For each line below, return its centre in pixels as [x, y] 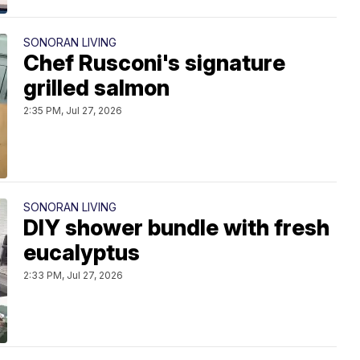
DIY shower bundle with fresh [176, 227]
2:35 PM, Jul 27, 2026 [73, 110]
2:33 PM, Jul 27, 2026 [73, 275]
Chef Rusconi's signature [154, 63]
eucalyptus [82, 252]
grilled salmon [96, 88]
